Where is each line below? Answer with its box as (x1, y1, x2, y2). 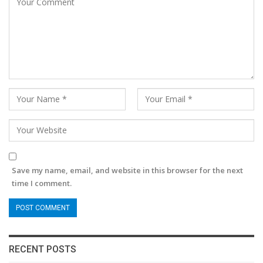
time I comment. (12, 178, 72, 189)
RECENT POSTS (9, 244, 76, 255)
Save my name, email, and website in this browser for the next (12, 165, 243, 176)
